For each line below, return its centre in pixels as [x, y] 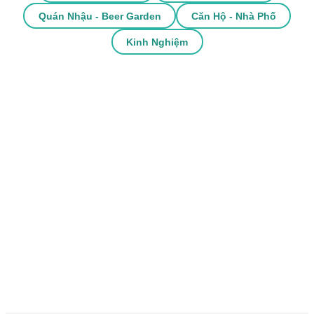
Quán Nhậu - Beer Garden [100, 16]
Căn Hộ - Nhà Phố [233, 16]
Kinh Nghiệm [157, 42]
